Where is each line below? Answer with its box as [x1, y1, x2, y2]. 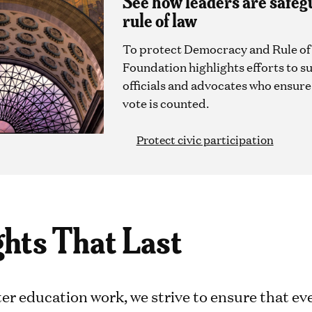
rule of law [122, 6, 197, 31]
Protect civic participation [136, 131, 274, 148]
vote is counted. [122, 95, 209, 112]
